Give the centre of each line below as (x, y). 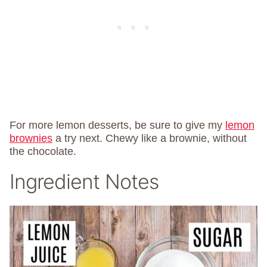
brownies (31, 139)
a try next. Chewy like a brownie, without (150, 139)
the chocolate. (43, 152)
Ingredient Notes (84, 182)
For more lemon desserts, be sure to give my (117, 125)
